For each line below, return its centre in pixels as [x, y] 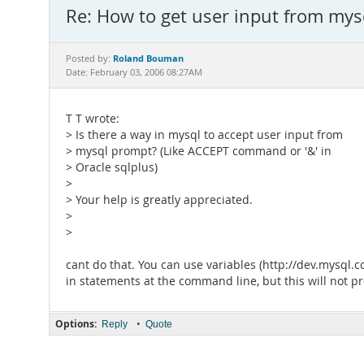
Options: [76, 324]
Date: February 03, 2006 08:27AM [134, 72]
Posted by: [89, 58]
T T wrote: [93, 119]
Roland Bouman [148, 58]
